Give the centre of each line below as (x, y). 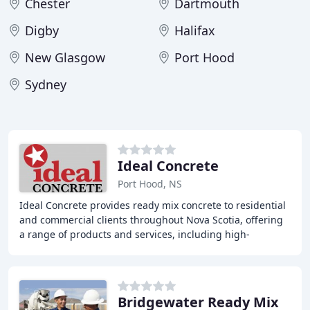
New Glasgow (65, 57)
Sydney (46, 84)
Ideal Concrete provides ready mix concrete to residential (153, 205)
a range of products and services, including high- (135, 234)
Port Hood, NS (150, 184)
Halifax (195, 30)
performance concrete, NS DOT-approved (115, 249)
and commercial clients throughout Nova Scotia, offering (151, 220)
